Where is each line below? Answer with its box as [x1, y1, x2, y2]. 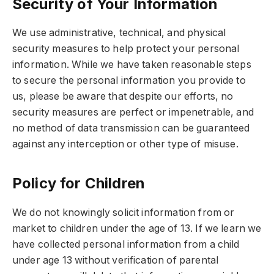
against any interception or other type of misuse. [12, 138, 239, 150]
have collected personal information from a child [12, 238, 240, 250]
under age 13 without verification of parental [12, 254, 219, 266]
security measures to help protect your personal [12, 43, 240, 55]
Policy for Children [12, 174, 146, 192]
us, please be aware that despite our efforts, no [12, 91, 234, 103]
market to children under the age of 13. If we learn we [12, 222, 262, 234]
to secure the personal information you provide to [12, 75, 246, 87]
